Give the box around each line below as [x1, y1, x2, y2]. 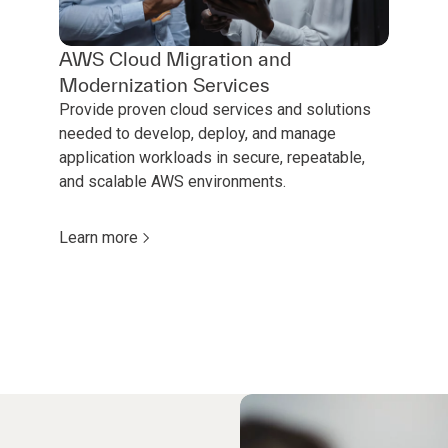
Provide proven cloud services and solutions [58, 99, 371, 119]
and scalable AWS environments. [58, 171, 286, 191]
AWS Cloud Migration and [58, 47, 291, 70]
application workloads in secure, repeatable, [58, 147, 365, 167]
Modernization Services [58, 73, 270, 96]
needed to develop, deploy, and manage [58, 123, 336, 143]
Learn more [58, 227, 138, 247]
